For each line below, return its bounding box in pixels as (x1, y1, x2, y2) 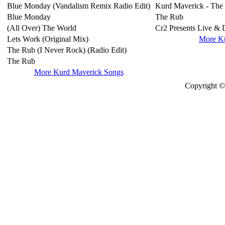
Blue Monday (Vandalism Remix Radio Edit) (7, 2, 150, 10)
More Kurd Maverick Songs (34, 68, 124, 76)
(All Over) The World (7, 24, 76, 32)
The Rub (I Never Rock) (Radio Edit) (7, 46, 127, 54)
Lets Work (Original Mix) (7, 35, 88, 43)
